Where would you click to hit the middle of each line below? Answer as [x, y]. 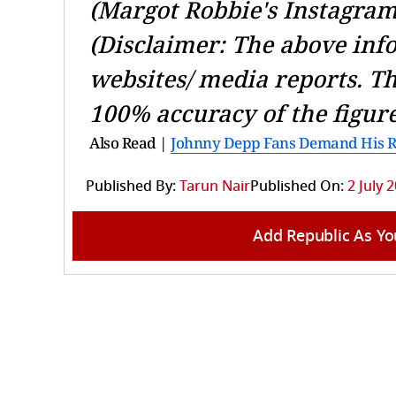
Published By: [131, 186]
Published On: [297, 186]
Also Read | [130, 142]
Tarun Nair [215, 186]
